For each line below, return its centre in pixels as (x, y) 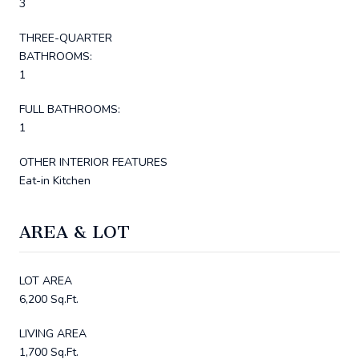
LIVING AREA (53, 333)
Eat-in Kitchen (55, 180)
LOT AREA (46, 280)
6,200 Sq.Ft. (49, 299)
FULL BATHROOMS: (70, 109)
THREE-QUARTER (66, 38)
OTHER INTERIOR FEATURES (93, 162)
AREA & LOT (75, 232)
